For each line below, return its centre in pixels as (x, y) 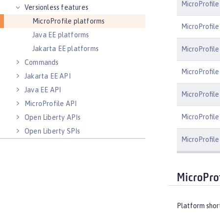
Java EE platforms (61, 35)
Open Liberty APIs (53, 117)
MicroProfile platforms (69, 21)
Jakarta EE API (48, 76)
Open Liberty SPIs (53, 131)
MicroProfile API (51, 104)
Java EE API (43, 90)
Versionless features (56, 7)
